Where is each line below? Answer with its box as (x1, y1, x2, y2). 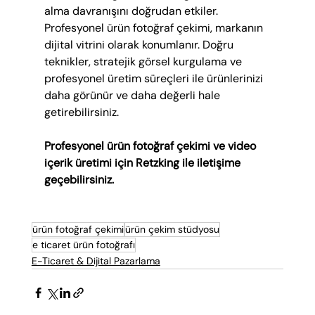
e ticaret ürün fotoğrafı (32, 238, 135, 252)
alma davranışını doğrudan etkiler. (44, 4, 221, 19)
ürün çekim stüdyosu (124, 223, 219, 236)
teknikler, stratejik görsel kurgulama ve (44, 54, 245, 70)
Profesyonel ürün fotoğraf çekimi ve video (44, 139, 259, 154)
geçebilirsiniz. (44, 172, 114, 188)
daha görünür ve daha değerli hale (44, 88, 223, 103)
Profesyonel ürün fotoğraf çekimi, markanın (44, 20, 266, 36)
